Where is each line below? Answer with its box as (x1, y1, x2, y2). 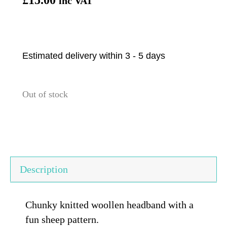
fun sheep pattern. (25, 213, 99, 225)
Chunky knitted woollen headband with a (25, 199, 194, 210)
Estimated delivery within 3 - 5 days (22, 50, 165, 61)
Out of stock (22, 89, 68, 99)
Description (20, 163, 68, 175)
